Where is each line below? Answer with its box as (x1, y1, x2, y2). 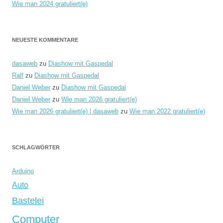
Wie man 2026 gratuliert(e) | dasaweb (12, 108, 118, 115)
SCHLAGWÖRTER (12, 144, 60, 150)
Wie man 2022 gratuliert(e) (129, 108, 205, 115)
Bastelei (12, 195, 44, 206)
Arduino (12, 167, 34, 175)
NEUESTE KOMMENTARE (12, 37, 78, 43)
